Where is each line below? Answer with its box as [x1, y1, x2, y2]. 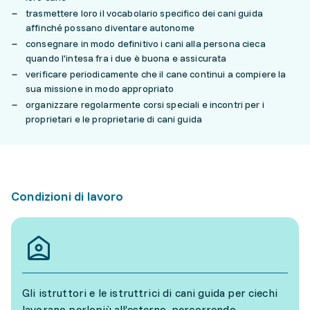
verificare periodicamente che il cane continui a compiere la [26, 68, 286, 80]
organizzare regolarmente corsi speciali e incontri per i [26, 98, 264, 111]
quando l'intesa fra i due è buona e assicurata [26, 52, 227, 64]
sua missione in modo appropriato [26, 82, 174, 95]
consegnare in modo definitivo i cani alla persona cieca [26, 37, 266, 50]
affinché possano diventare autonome [26, 21, 194, 34]
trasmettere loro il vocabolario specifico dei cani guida [26, 7, 263, 19]
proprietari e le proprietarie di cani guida [26, 113, 203, 125]
